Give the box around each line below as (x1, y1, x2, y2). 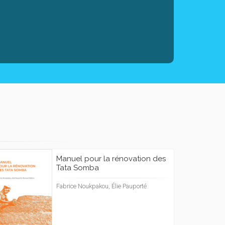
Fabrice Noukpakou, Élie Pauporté (56, 182, 147, 190)
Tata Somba (56, 163, 99, 173)
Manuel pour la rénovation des (56, 154, 166, 164)
